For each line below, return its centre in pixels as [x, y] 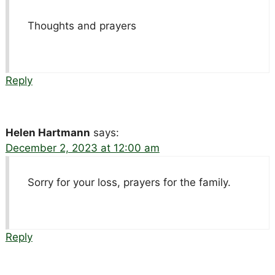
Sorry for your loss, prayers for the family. [129, 182]
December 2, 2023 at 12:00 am [82, 148]
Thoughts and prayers [82, 25]
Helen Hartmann [48, 132]
